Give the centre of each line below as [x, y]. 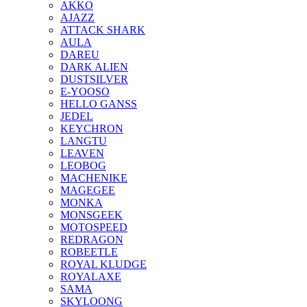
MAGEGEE [88, 191]
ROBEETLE [89, 252]
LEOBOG [83, 166]
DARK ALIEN [94, 67]
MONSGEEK [91, 215]
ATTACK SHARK [103, 30]
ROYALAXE [91, 277]
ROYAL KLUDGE [103, 265]
